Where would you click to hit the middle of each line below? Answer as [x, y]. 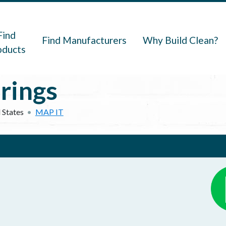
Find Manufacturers [84, 40]
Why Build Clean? [181, 40]
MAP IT [49, 112]
